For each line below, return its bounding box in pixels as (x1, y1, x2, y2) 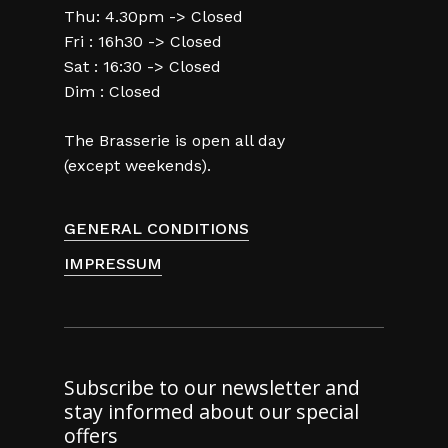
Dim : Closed (64, 81, 161, 101)
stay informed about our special (64, 398, 359, 425)
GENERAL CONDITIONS (64, 218, 249, 238)
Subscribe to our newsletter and (64, 374, 360, 401)
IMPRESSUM (64, 253, 162, 273)
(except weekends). (64, 155, 211, 175)
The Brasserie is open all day (64, 130, 285, 150)
